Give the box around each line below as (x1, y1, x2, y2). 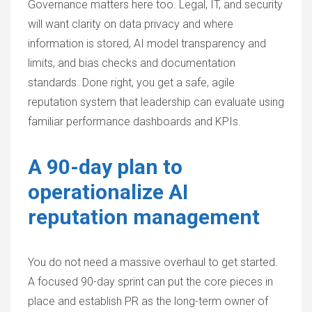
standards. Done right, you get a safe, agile (28, 76, 235, 89)
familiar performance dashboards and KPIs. (28, 115, 241, 128)
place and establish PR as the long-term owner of (28, 295, 268, 308)
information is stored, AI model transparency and (28, 37, 266, 50)
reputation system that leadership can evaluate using (28, 95, 284, 109)
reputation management (28, 205, 260, 229)
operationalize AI (28, 180, 188, 204)
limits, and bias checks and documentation (28, 56, 235, 70)
